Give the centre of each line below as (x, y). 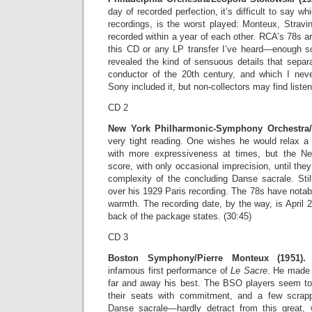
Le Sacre (249, 271)
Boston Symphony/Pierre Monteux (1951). (207, 258)
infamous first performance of (169, 271)
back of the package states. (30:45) (180, 216)
